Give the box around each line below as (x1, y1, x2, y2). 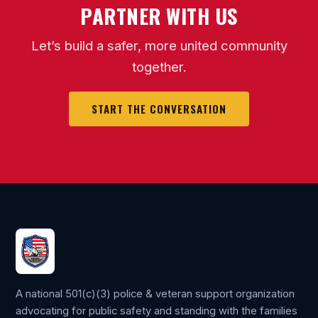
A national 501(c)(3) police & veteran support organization (16, 287, 295, 301)
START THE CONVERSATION (92, 101, 226, 117)
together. (131, 58, 187, 75)
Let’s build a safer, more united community (31, 37, 287, 53)
